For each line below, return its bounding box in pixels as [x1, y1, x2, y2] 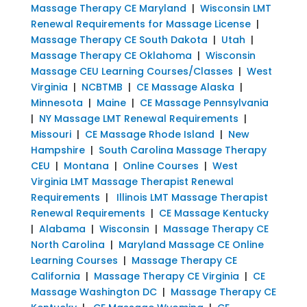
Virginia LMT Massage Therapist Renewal [30, 174, 234, 188]
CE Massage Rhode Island [84, 127, 214, 141]
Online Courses [122, 158, 199, 173]
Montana [63, 158, 109, 173]
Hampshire [30, 143, 85, 157]
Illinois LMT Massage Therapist [116, 190, 268, 204]
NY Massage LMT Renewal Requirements [38, 111, 238, 125]
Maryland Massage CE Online [118, 237, 264, 251]
